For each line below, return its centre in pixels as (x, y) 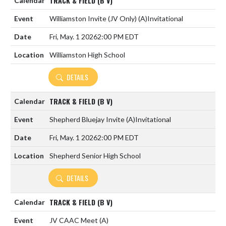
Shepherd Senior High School (95, 156)
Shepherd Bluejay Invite (88, 119)
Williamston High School (87, 55)
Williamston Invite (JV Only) (94, 18)
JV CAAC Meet (74, 220)
